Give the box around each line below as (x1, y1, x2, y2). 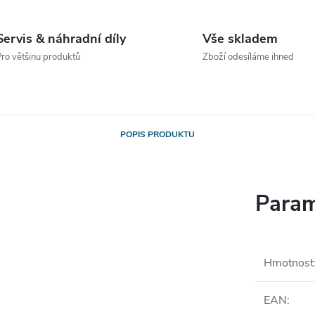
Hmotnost (264, 255, 314, 271)
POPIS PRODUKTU (120, 129, 195, 140)
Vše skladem (202, 30, 278, 47)
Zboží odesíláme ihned (202, 51, 294, 63)
